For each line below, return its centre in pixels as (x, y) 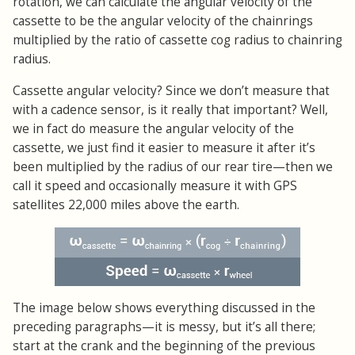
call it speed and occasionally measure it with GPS (155, 185)
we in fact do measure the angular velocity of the (153, 128)
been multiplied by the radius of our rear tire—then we (173, 166)
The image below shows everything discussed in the (164, 307)
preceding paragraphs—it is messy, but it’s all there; (164, 326)
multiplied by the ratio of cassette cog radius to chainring (177, 40)
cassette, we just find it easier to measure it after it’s (164, 147)
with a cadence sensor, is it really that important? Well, (170, 109)
